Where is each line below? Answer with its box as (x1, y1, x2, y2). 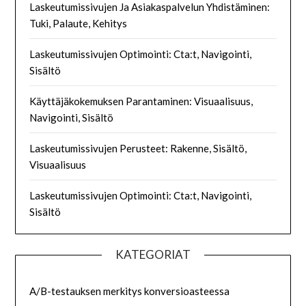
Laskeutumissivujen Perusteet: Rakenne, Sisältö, (29, 141, 247, 154)
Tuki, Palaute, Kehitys (29, 16, 128, 29)
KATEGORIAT (115, 247, 191, 262)
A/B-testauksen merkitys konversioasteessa (29, 284, 230, 297)
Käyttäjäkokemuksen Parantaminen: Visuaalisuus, (29, 94, 253, 107)
